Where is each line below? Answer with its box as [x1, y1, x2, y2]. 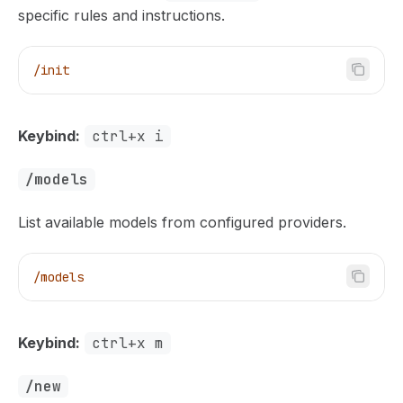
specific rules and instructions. [18, 6, 225, 24]
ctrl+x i [92, 127, 164, 146]
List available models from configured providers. [18, 213, 346, 231]
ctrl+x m [92, 334, 164, 353]
